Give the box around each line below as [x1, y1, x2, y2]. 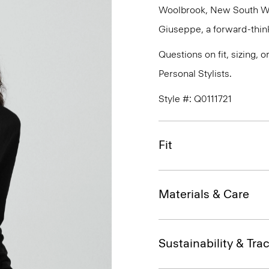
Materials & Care [159, 187, 249, 201]
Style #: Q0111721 [159, 93, 232, 104]
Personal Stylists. [159, 68, 232, 79]
